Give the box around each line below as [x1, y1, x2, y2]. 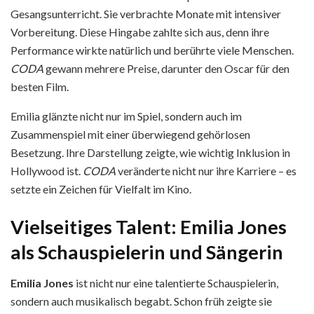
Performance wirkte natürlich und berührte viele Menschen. [11, 43, 294, 57]
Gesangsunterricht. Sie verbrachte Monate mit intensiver [11, 7, 281, 21]
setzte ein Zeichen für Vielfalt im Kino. [11, 182, 191, 196]
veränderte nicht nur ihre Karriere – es [116, 164, 296, 178]
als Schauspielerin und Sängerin [11, 240, 283, 264]
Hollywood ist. [11, 164, 83, 178]
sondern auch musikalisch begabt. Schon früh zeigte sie [11, 294, 272, 308]
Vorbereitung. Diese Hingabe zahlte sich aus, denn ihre [11, 25, 269, 39]
